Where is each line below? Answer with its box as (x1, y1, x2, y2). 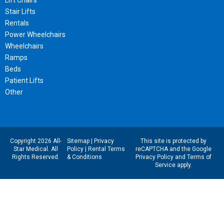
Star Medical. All (13, 145, 58, 153)
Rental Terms (87, 145, 125, 153)
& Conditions (66, 153, 102, 161)
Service (154, 161, 175, 169)
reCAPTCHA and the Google (135, 145, 211, 153)
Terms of (186, 153, 211, 161)
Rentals (5, 19, 29, 27)
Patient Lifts (5, 76, 43, 85)
